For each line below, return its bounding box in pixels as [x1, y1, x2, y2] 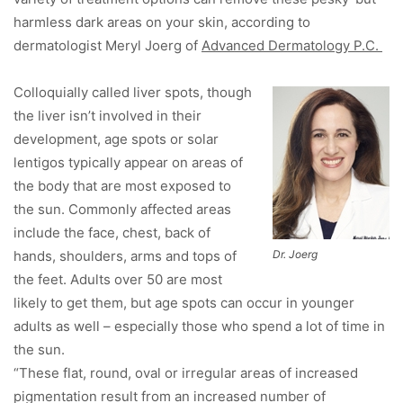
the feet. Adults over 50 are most [13, 271, 222, 289]
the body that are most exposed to [13, 177, 231, 195]
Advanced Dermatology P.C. [201, 37, 382, 55]
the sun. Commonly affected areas [13, 201, 231, 219]
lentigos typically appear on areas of [13, 154, 243, 172]
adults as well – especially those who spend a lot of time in [13, 318, 385, 336]
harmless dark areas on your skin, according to [13, 13, 310, 31]
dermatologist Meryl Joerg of [13, 37, 201, 55]
